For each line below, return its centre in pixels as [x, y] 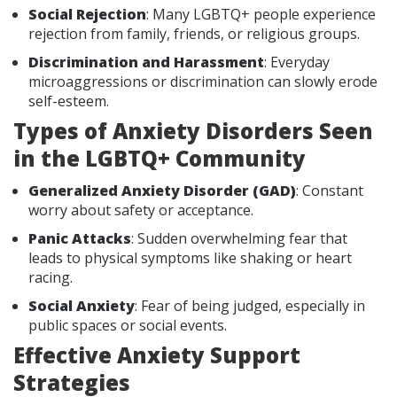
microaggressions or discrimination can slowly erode [203, 81]
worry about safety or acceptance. [141, 210]
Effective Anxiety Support [157, 354]
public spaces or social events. [128, 325]
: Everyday [297, 62]
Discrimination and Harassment [146, 62]
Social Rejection [87, 14]
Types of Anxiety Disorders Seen [193, 130]
